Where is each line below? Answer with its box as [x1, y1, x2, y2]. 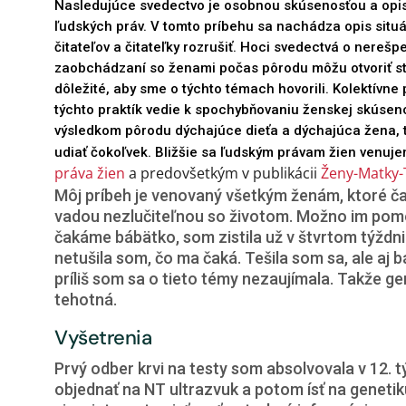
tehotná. [54, 290, 117, 310]
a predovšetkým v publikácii [125, 163, 321, 184]
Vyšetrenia [54, 324, 152, 352]
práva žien [54, 163, 125, 184]
